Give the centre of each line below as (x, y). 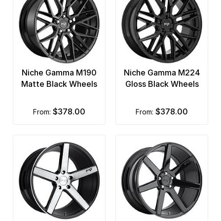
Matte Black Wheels (59, 84)
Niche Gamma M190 (59, 72)
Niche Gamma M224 (162, 72)
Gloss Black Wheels (162, 84)
